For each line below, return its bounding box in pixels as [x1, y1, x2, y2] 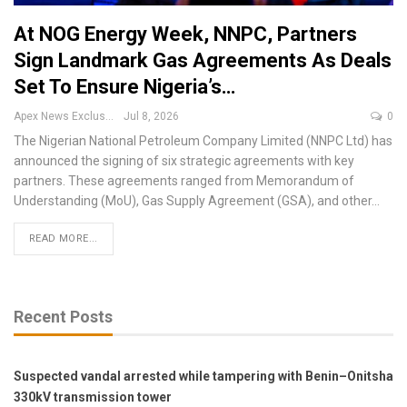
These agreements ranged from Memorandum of [68, 174, 354, 189]
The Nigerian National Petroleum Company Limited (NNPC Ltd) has [14, 134, 392, 149]
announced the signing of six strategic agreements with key [14, 154, 354, 169]
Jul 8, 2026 [124, 110, 179, 124]
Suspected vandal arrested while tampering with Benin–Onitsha [14, 369, 393, 384]
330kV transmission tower [14, 390, 172, 405]
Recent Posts [14, 307, 113, 327]
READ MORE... [29, 233, 98, 245]
